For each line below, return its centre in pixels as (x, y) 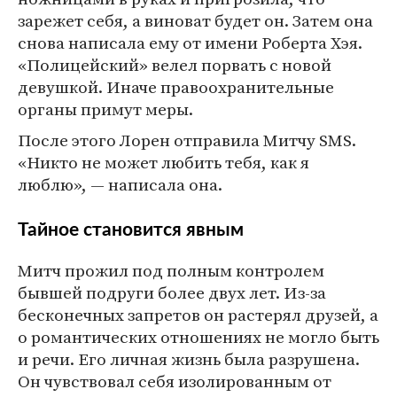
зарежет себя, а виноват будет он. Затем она (195, 20)
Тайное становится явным (131, 230)
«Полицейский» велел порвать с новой (175, 65)
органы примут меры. (105, 109)
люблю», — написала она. (120, 184)
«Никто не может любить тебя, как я (163, 162)
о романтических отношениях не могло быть (198, 337)
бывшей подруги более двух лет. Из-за (172, 292)
